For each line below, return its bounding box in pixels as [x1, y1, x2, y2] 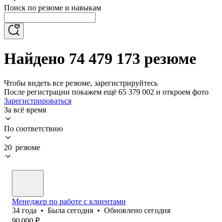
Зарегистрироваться [4, 96, 71, 105]
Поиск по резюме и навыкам [4, 3, 101, 12]
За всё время [4, 105, 46, 114]
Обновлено [104, 206, 144, 215]
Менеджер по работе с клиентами [12, 197, 126, 206]
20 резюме [4, 143, 40, 152]
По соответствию [4, 124, 63, 133]
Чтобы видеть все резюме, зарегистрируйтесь [4, 78, 158, 87]
